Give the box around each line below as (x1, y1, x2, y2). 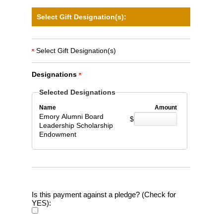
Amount (154, 104, 177, 111)
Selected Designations (39, 89, 115, 97)
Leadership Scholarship (39, 121, 113, 130)
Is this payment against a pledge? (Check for (32, 190, 176, 199)
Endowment (39, 130, 76, 139)
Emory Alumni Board (39, 112, 104, 121)
